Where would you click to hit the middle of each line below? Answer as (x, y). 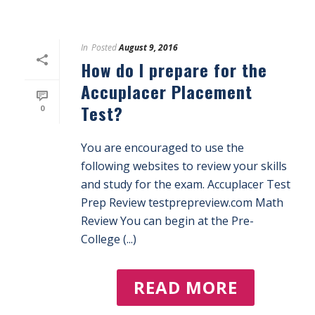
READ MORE (186, 287)
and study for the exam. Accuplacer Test (186, 184)
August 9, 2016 (148, 47)
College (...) (109, 239)
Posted (104, 47)
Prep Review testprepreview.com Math (182, 202)
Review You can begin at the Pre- (167, 221)
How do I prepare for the (174, 70)
